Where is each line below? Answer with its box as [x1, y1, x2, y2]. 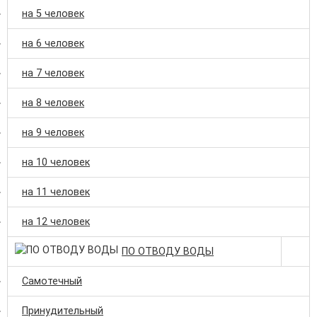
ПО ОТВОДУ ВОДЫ [122, 245, 214, 258]
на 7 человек [22, 67, 84, 79]
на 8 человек [22, 96, 84, 109]
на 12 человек [22, 215, 90, 228]
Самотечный [22, 275, 82, 287]
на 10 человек [22, 156, 90, 168]
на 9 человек [22, 126, 84, 139]
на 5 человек [22, 7, 84, 20]
